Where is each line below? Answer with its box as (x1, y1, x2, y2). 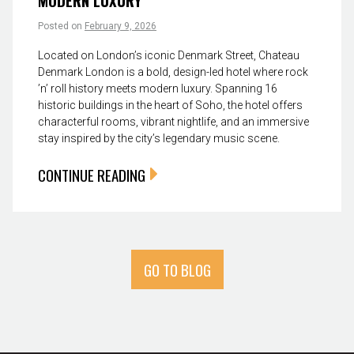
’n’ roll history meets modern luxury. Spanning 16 (38, 81, 277, 95)
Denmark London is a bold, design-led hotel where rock (38, 65, 308, 78)
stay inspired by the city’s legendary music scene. (38, 131, 280, 145)
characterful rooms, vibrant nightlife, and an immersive (38, 115, 309, 128)
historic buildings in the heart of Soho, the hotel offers (38, 98, 303, 111)
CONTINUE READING (38, 163, 145, 186)
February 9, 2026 (85, 20, 156, 32)
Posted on (38, 20, 85, 32)
